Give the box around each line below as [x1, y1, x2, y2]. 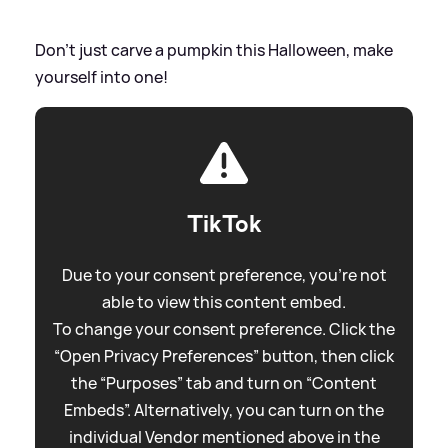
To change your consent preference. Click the [53, 318, 395, 341]
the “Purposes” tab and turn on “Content [71, 372, 377, 395]
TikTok [186, 208, 262, 241]
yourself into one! [35, 66, 168, 89]
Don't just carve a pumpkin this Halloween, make [35, 39, 393, 62]
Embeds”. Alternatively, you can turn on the [64, 399, 384, 422]
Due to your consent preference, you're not [61, 264, 387, 287]
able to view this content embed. [102, 291, 346, 314]
